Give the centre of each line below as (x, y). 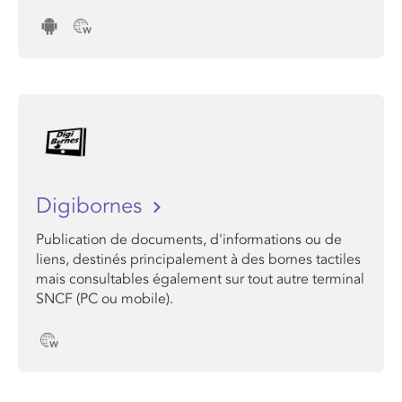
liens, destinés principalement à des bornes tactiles (198, 259)
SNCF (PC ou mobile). (105, 299)
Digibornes (92, 206)
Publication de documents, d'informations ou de (189, 240)
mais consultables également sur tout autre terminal (200, 279)
